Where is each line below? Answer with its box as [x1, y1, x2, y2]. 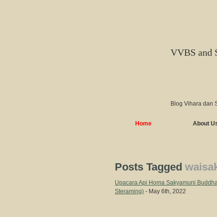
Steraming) [115, 188, 144, 195]
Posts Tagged [115, 161, 185, 173]
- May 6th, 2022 [144, 188, 186, 195]
